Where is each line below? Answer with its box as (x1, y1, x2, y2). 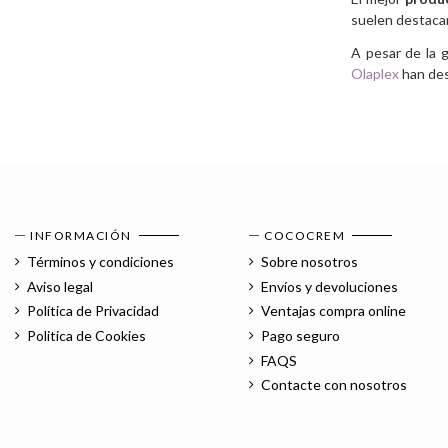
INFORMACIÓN (30, 227, 132, 243)
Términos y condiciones (27, 253, 174, 271)
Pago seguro (261, 327, 341, 345)
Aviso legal (27, 277, 93, 295)
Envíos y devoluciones (261, 277, 399, 295)
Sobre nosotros (261, 253, 359, 271)
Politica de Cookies (27, 327, 146, 345)
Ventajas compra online (261, 302, 407, 320)
